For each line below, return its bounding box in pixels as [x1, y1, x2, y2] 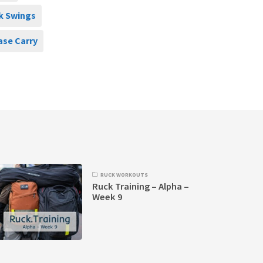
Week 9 [92, 190, 123, 203]
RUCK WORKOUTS [100, 171, 149, 178]
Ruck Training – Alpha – [92, 180, 190, 193]
